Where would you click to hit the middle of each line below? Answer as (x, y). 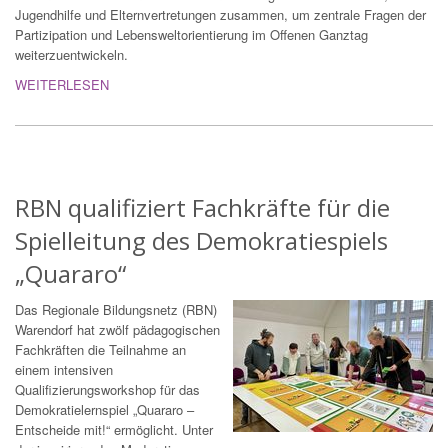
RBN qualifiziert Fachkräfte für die (202, 208)
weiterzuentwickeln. (71, 55)
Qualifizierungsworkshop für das (107, 390)
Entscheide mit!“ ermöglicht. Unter (114, 430)
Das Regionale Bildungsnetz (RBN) (116, 310)
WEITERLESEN (62, 85)
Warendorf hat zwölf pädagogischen (117, 330)
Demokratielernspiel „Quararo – (104, 410)
